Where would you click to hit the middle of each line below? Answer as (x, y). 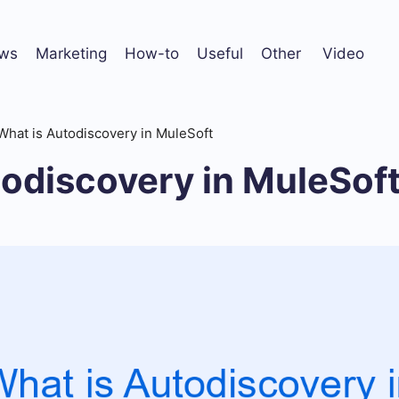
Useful (220, 53)
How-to (152, 53)
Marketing (71, 53)
